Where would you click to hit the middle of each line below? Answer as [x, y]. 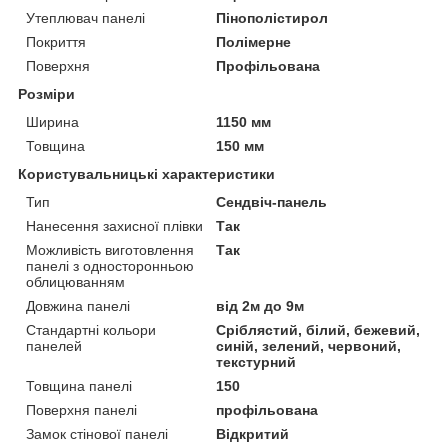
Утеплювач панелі [85, 17]
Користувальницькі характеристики [146, 173]
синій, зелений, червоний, [309, 345]
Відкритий [253, 433]
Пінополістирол [272, 17]
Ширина [52, 121]
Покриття [56, 41]
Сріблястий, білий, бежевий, [318, 329]
